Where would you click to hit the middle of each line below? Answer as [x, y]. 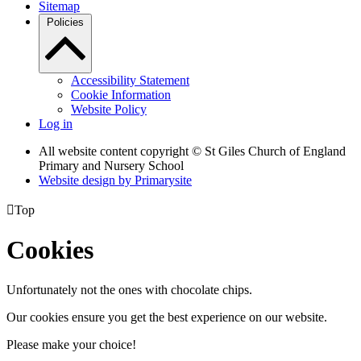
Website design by [87, 180]
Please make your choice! [71, 344]
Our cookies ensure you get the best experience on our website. [167, 317]
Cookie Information [121, 94]
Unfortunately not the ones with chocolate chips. [129, 289]
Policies [65, 22]
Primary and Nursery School [111, 165]
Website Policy [109, 109]
